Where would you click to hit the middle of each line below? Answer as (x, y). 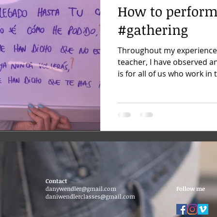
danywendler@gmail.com (81, 188)
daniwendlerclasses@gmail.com (90, 196)
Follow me (191, 188)
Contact (56, 181)
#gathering (153, 29)
